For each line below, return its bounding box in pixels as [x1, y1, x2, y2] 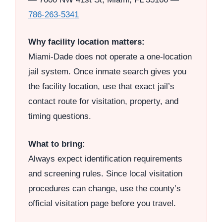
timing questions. [28, 111, 91, 121]
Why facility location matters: [28, 37, 145, 47]
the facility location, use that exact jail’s [28, 82, 174, 92]
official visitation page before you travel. [28, 198, 176, 208]
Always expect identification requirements [28, 154, 182, 164]
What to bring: [28, 139, 85, 149]
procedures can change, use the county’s [28, 183, 181, 193]
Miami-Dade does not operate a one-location [28, 52, 192, 62]
